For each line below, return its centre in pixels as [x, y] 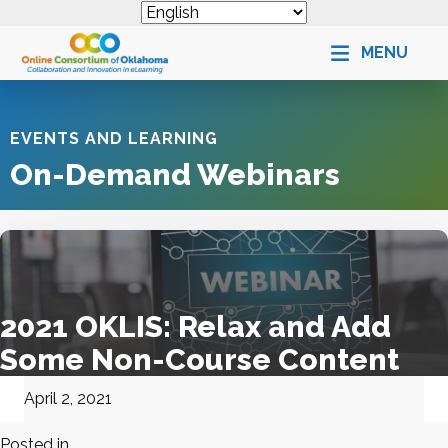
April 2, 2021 [68, 399]
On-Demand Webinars [175, 175]
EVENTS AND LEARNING [114, 139]
